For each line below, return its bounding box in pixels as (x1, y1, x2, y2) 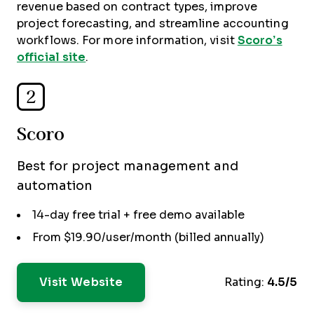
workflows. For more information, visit (17, 34, 238, 46)
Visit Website (39, 276, 123, 288)
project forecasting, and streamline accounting (17, 18, 289, 29)
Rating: (224, 276, 264, 288)
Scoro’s (237, 34, 282, 46)
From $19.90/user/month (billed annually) (32, 231, 264, 243)
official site (17, 51, 86, 63)
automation (17, 179, 93, 193)
